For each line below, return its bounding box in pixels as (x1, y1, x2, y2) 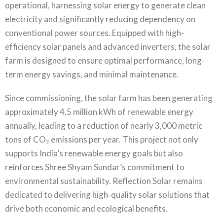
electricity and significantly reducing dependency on (5, 14, 195, 24)
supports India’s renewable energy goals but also (5, 148, 183, 158)
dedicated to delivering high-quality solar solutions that (5, 189, 210, 200)
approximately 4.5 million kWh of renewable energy (5, 107, 193, 117)
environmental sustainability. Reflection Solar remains (5, 176, 203, 186)
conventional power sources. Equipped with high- (5, 28, 184, 38)
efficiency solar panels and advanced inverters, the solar (5, 41, 211, 52)
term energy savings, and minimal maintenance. (5, 69, 179, 79)
